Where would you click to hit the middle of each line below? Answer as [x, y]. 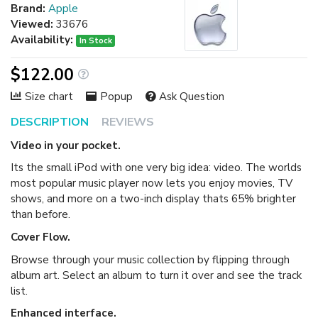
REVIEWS [128, 122]
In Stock [95, 40]
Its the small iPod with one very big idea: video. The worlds [156, 168]
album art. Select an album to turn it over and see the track [156, 275]
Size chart [49, 96]
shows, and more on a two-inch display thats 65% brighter [153, 199]
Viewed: [32, 24]
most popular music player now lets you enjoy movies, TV [152, 183]
